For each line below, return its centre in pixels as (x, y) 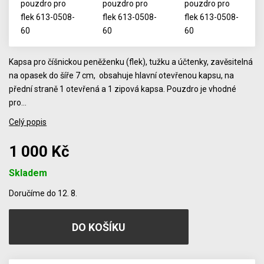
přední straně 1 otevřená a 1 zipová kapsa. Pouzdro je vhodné (123, 89)
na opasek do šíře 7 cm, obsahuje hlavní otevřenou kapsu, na (122, 75)
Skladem (28, 173)
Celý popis (28, 122)
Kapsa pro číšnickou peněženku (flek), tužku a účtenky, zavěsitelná (131, 62)
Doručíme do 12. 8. (43, 193)
